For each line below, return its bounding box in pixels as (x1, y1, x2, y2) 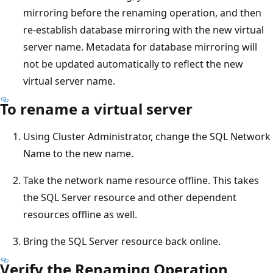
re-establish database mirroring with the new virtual (23, 23, 264, 37)
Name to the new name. (23, 146, 133, 160)
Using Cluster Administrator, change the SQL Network (23, 129, 271, 143)
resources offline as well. (23, 207, 137, 221)
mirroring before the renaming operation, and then (23, 5, 261, 19)
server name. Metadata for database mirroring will (23, 40, 257, 54)
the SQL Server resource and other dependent (23, 190, 236, 204)
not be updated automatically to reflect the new (23, 57, 243, 71)
